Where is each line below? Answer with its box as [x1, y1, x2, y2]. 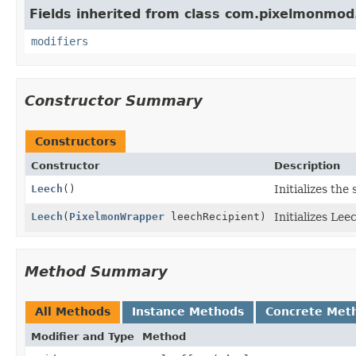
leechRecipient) [164, 210, 266, 222]
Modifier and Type [31, 330, 134, 342]
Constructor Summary [25, 91, 203, 109]
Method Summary [25, 262, 168, 280]
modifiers [31, 34, 88, 48]
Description [274, 159, 340, 172]
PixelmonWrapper [69, 210, 164, 222]
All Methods [35, 304, 110, 318]
